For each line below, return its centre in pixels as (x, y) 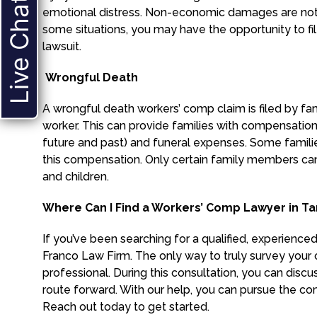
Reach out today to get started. (126, 307)
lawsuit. (62, 46)
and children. (76, 177)
